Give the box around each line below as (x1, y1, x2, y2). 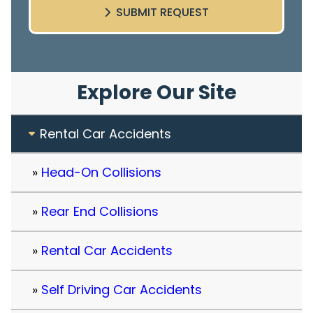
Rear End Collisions (41, 203, 159, 221)
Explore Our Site (76, 79, 237, 107)
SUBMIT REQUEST (116, 4, 209, 21)
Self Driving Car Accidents (41, 281, 202, 299)
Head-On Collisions (41, 163, 161, 182)
